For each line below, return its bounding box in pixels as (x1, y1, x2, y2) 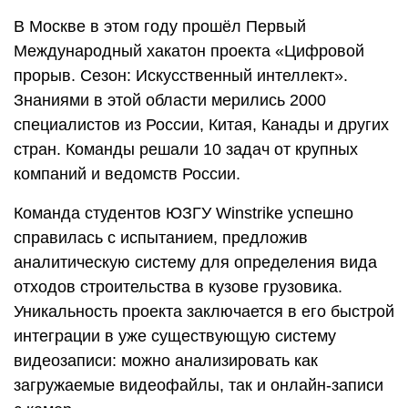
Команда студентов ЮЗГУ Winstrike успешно (14, 204, 353, 223)
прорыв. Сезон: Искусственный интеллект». (14, 66, 348, 86)
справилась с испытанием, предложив (14, 229, 308, 248)
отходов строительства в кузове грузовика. (14, 278, 342, 297)
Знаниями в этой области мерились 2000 (14, 91, 326, 110)
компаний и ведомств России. (14, 165, 240, 184)
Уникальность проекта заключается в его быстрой (14, 302, 394, 321)
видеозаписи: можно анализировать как (14, 352, 318, 371)
